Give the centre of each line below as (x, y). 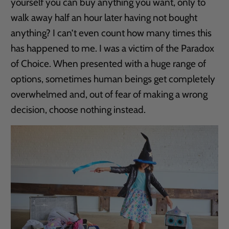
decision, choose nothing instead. (78, 110)
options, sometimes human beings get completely (113, 79)
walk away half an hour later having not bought (104, 18)
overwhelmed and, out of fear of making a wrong (109, 94)
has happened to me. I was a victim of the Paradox (113, 48)
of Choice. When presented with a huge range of (109, 64)
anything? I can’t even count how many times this (111, 33)
